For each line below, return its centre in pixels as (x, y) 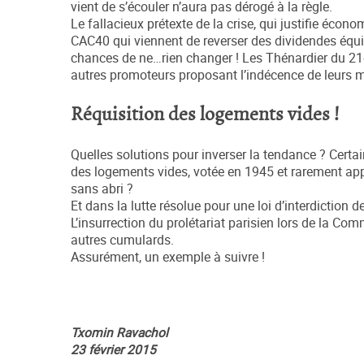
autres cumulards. (122, 240)
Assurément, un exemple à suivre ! (168, 258)
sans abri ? (102, 189)
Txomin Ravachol (119, 333)
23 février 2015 (113, 350)
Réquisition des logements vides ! (205, 115)
